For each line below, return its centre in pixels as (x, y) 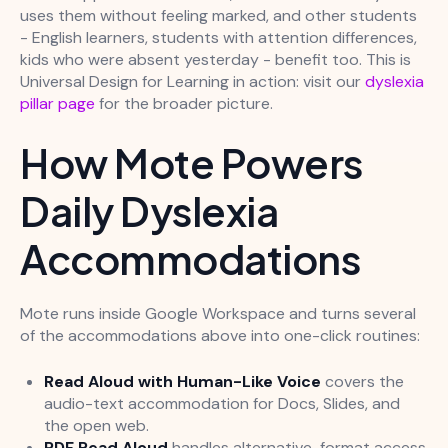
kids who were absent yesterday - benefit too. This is (215, 59)
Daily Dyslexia (149, 210)
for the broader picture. (184, 103)
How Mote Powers (191, 162)
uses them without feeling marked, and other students (218, 15)
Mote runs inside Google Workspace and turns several (218, 313)
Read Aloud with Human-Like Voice (182, 381)
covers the (362, 381)
